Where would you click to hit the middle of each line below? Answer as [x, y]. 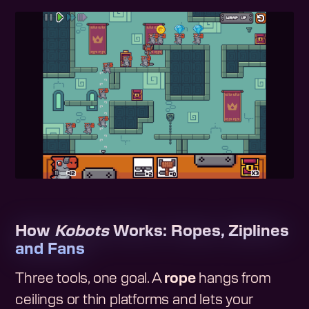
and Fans [50, 249]
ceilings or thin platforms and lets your [134, 300]
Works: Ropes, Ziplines [199, 231]
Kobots [82, 231]
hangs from [233, 278]
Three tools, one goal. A [90, 278]
